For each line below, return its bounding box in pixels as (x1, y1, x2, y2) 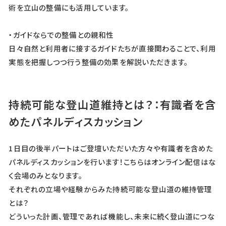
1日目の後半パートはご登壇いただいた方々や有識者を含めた (9, 142, 213, 153)
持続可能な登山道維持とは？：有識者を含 (9, 96, 216, 112)
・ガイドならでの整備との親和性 (9, 29, 114, 40)
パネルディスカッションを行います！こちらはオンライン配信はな (9, 156, 216, 167)
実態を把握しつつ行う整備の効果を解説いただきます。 (9, 56, 188, 68)
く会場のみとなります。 (9, 169, 83, 181)
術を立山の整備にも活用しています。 (9, 2, 130, 13)
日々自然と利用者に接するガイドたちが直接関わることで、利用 (9, 43, 216, 54)
